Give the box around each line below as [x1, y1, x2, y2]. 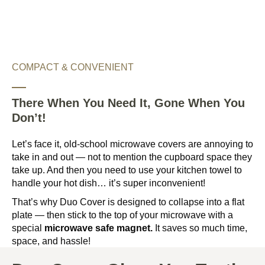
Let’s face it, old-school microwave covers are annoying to [12, 138, 253, 150]
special [12, 222, 44, 234]
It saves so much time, [153, 222, 247, 234]
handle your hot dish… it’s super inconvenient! [12, 177, 205, 189]
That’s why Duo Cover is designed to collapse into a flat [12, 196, 244, 208]
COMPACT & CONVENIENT [12, 61, 134, 72]
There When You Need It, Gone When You [12, 96, 245, 110]
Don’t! [12, 111, 46, 125]
